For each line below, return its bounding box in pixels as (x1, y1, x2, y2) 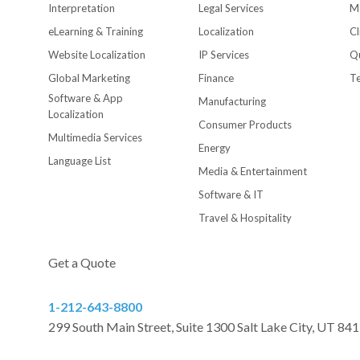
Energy (198, 141, 231, 154)
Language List (48, 153, 111, 167)
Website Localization (48, 47, 145, 61)
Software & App (48, 91, 123, 104)
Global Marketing (48, 71, 130, 84)
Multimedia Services (48, 130, 142, 144)
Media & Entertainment (198, 164, 308, 178)
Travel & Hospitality (198, 211, 292, 224)
